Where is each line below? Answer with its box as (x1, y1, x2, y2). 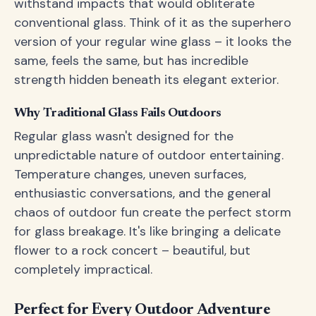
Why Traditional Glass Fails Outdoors (14, 107, 222, 120)
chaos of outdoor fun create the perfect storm (14, 204, 291, 221)
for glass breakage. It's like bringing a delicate (14, 223, 281, 240)
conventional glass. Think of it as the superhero (14, 14, 291, 31)
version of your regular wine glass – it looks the (14, 33, 291, 50)
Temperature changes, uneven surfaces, (14, 166, 246, 183)
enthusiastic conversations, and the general (14, 185, 271, 202)
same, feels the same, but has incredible (14, 52, 248, 69)
